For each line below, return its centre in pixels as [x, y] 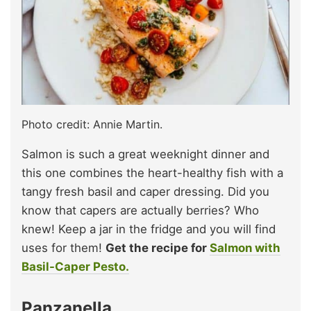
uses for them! [64, 247]
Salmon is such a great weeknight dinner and [145, 154]
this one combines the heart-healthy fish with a [152, 173]
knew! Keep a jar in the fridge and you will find [149, 229]
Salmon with [245, 247]
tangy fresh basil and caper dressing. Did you [145, 191]
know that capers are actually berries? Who [140, 210]
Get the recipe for [158, 247]
